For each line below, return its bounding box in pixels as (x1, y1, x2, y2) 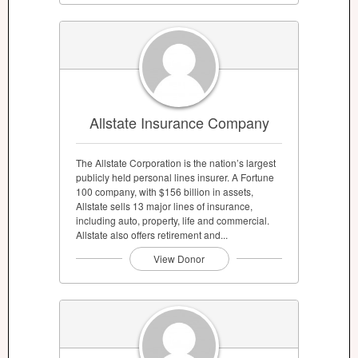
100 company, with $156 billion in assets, (76, 184, 253, 198)
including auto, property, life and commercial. (76, 213, 269, 227)
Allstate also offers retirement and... (76, 227, 228, 241)
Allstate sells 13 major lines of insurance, (76, 198, 253, 213)
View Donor (153, 251, 205, 265)
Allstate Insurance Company (89, 111, 269, 133)
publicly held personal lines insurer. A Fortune (76, 169, 274, 184)
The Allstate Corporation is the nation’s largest (76, 155, 276, 169)
